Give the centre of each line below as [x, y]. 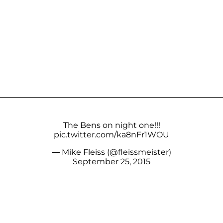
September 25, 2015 [111, 161]
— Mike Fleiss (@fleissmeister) [111, 152]
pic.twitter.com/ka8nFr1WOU [111, 134]
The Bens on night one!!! [111, 125]
